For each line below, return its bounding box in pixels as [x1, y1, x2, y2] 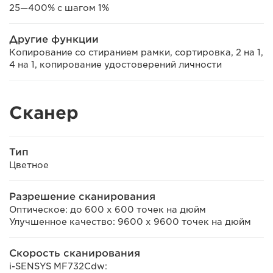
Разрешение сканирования [9, 191, 155, 202]
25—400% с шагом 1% [9, 3, 109, 13]
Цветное [9, 160, 49, 170]
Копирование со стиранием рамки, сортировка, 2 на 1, [9, 48, 263, 57]
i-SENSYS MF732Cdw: [9, 261, 107, 271]
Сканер [9, 102, 79, 123]
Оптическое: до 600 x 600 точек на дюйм [9, 205, 206, 214]
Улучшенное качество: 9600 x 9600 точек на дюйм [9, 217, 251, 227]
